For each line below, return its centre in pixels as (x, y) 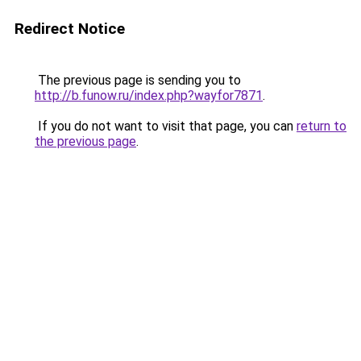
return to (322, 126)
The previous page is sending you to (138, 80)
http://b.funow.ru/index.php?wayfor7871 (149, 95)
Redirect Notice (70, 29)
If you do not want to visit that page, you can (166, 126)
